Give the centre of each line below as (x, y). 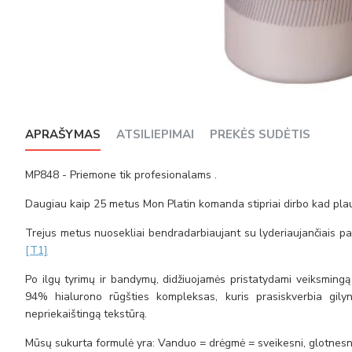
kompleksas (186, 297)
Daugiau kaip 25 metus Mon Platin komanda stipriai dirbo (169, 204)
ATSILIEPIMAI (155, 134)
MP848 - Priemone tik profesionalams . (121, 175)
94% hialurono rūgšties (91, 297)
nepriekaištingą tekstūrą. (86, 314)
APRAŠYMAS (63, 134)
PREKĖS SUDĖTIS (260, 134)
